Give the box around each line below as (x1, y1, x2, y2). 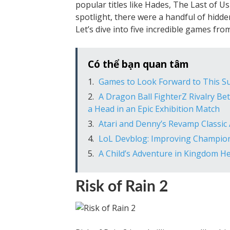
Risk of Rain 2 (75, 179, 168, 195)
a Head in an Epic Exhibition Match (88, 103, 220, 114)
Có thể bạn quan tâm (88, 57, 189, 71)
